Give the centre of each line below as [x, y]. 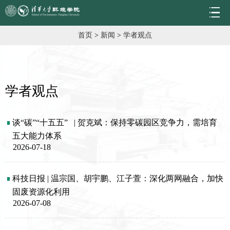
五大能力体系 [37, 136]
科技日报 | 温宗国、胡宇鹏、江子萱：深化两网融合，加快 [118, 178]
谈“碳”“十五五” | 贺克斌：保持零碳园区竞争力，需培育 [115, 122]
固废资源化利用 [41, 192]
